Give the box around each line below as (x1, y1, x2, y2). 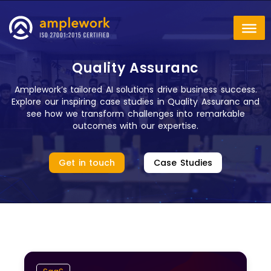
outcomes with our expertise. (72, 120, 199, 132)
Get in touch (59, 157, 116, 169)
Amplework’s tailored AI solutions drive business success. (14, 83, 257, 96)
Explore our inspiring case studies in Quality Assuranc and (11, 96, 260, 108)
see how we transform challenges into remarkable (26, 108, 245, 120)
